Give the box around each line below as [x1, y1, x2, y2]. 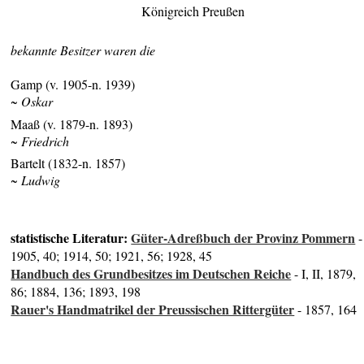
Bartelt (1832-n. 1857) [11, 154, 126, 172]
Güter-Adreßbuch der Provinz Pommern [131, 228, 356, 248]
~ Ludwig [11, 171, 61, 189]
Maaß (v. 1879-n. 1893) [11, 115, 133, 132]
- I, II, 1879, [291, 265, 357, 283]
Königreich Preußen [141, 2, 245, 19]
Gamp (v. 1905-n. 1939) [11, 76, 136, 93]
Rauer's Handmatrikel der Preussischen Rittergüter [11, 300, 295, 319]
